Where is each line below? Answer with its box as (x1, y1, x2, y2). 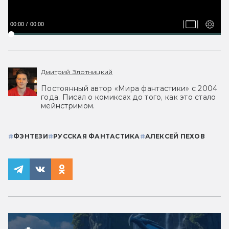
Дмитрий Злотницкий (41, 68, 113, 76)
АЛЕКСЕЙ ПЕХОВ (145, 132, 205, 141)
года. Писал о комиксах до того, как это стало (41, 93, 216, 102)
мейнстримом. (41, 101, 95, 111)
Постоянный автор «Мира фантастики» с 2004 (41, 84, 218, 94)
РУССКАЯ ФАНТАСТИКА (53, 132, 140, 141)
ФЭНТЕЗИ (13, 132, 48, 141)
